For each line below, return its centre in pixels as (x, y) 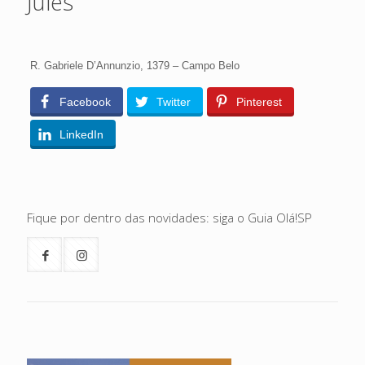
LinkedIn (81, 134)
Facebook (85, 102)
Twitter (173, 102)
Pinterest (259, 102)
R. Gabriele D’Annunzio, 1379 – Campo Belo (134, 66)
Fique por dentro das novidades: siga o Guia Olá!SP (169, 218)
